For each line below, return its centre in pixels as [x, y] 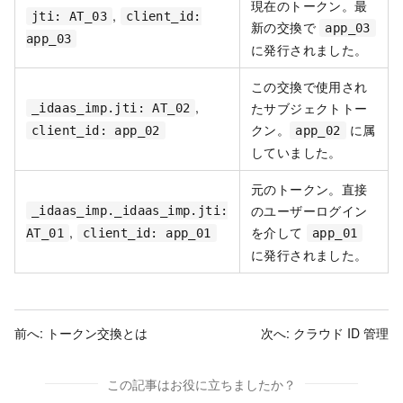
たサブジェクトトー [309, 107]
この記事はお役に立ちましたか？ [201, 384]
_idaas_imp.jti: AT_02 [111, 107]
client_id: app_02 [96, 130]
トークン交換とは [97, 332]
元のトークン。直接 [309, 188]
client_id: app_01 [147, 233]
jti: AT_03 [69, 16]
